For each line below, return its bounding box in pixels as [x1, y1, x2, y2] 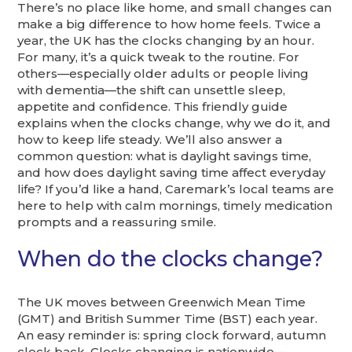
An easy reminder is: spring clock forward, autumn [17, 328, 327, 343]
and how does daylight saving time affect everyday [17, 164, 326, 180]
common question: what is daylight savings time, [17, 148, 312, 163]
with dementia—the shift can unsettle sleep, [17, 82, 286, 97]
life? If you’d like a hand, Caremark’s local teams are [17, 181, 335, 196]
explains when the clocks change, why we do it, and [17, 115, 332, 130]
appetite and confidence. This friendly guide [17, 98, 288, 114]
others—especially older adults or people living [17, 65, 310, 81]
